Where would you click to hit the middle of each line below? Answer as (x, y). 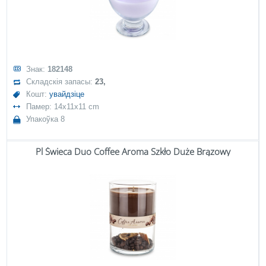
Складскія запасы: (61, 82)
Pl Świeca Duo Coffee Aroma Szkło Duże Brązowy (133, 151)
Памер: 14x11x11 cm (63, 107)
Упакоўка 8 (46, 119)
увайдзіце (67, 94)
